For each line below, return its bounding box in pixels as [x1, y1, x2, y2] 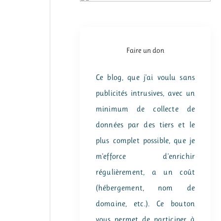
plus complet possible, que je [96, 136, 195, 145]
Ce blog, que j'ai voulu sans [96, 73, 195, 82]
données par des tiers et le [96, 120, 195, 129]
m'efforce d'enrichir [96, 151, 195, 161]
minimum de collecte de [96, 104, 195, 113]
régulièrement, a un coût [96, 167, 195, 177]
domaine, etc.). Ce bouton [96, 199, 195, 208]
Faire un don [126, 45, 164, 55]
